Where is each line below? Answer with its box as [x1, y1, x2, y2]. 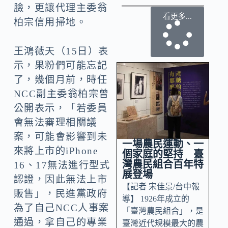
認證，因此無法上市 [13, 174, 108, 185]
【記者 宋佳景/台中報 [122, 182, 199, 191]
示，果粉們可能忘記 [13, 60, 108, 71]
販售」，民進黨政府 [13, 188, 108, 199]
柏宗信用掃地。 [13, 17, 87, 28]
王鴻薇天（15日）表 [13, 46, 109, 57]
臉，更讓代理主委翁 [13, 3, 108, 14]
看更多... [163, 12, 192, 20]
